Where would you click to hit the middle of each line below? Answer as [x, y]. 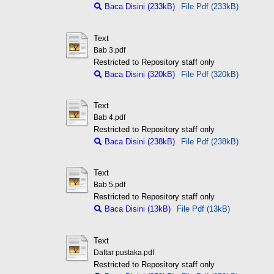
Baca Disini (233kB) [138, 7]
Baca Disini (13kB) [136, 209]
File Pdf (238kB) [209, 141]
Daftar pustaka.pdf [124, 252]
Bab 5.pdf [109, 185]
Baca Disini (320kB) [138, 74]
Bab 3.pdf [109, 50]
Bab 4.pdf [109, 117]
